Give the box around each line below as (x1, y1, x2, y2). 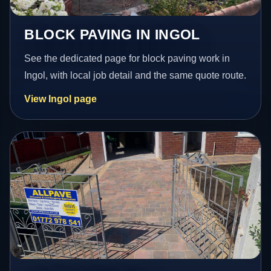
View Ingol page (24, 94, 97, 105)
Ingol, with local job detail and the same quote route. (24, 70, 247, 81)
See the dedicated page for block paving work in (24, 53, 230, 64)
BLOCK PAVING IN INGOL (24, 27, 200, 43)
